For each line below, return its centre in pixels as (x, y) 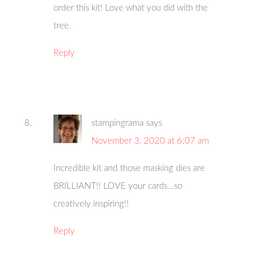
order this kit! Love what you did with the (131, 8)
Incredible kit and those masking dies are (129, 169)
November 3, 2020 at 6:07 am (151, 141)
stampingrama (118, 123)
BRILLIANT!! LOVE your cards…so (118, 186)
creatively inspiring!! (91, 204)
